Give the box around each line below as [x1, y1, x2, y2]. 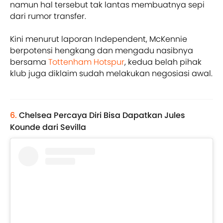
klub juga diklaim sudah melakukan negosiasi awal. [10, 68, 213, 80]
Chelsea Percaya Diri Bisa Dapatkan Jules [19, 110, 185, 121]
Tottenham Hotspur [48, 56, 124, 68]
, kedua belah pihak [124, 56, 202, 68]
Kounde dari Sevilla [10, 121, 86, 133]
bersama [10, 56, 48, 68]
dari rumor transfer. [10, 10, 86, 22]
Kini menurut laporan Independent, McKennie [10, 33, 187, 45]
